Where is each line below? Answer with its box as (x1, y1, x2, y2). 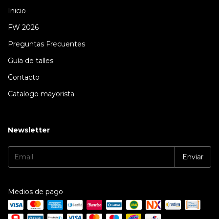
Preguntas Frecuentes (8, 40, 85, 49)
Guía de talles (8, 56, 53, 66)
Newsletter (8, 126, 50, 135)
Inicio (8, 6, 26, 16)
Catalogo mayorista (8, 89, 74, 99)
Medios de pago (8, 187, 63, 197)
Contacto (8, 73, 40, 82)
